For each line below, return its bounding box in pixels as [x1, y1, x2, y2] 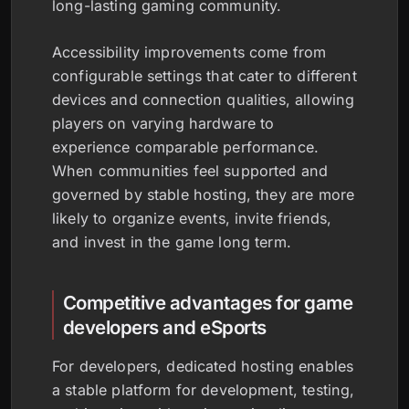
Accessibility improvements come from [52, 42, 327, 61]
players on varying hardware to [52, 113, 275, 132]
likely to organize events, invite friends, [52, 208, 332, 227]
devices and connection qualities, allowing [52, 89, 355, 109]
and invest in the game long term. [52, 232, 291, 251]
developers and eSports [63, 315, 267, 339]
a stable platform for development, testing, [52, 380, 355, 399]
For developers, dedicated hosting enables [52, 356, 354, 375]
